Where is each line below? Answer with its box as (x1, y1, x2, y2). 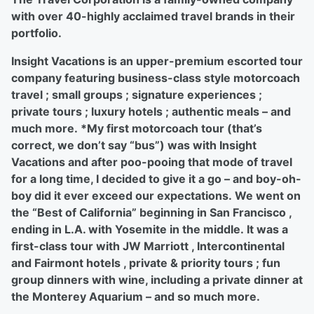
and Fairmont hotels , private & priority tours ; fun (11, 256, 280, 270)
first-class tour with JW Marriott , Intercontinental (11, 239, 285, 253)
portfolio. (11, 26, 62, 40)
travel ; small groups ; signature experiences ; (11, 88, 262, 102)
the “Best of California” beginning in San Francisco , (11, 205, 292, 219)
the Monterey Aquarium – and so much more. (11, 289, 260, 303)
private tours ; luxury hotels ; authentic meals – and (11, 104, 291, 118)
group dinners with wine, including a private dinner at (11, 273, 303, 287)
